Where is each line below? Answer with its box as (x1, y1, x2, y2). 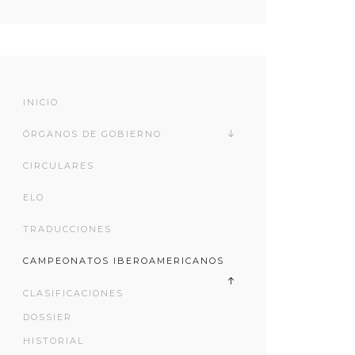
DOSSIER (23, 311, 73, 323)
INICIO (23, 97, 59, 108)
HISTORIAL (23, 335, 85, 346)
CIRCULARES (23, 160, 95, 171)
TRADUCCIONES (23, 223, 113, 235)
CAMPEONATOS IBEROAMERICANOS (23, 255, 225, 266)
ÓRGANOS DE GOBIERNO (23, 128, 162, 139)
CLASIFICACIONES (23, 288, 124, 299)
